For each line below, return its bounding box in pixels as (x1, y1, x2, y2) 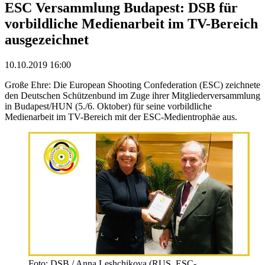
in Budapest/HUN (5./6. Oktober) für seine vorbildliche (5, 101, 212, 111)
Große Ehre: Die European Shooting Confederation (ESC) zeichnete (5, 79, 260, 90)
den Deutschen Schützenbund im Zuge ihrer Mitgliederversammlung (5, 90, 260, 101)
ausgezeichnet (5, 31, 89, 47)
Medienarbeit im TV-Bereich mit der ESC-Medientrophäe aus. (5, 111, 237, 122)
